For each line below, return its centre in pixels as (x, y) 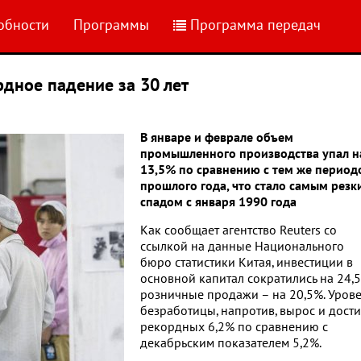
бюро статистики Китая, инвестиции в (247, 263)
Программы (111, 25)
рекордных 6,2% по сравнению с (234, 327)
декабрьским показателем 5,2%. (231, 343)
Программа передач (255, 25)
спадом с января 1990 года (218, 202)
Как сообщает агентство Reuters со (239, 230)
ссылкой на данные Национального (242, 247)
